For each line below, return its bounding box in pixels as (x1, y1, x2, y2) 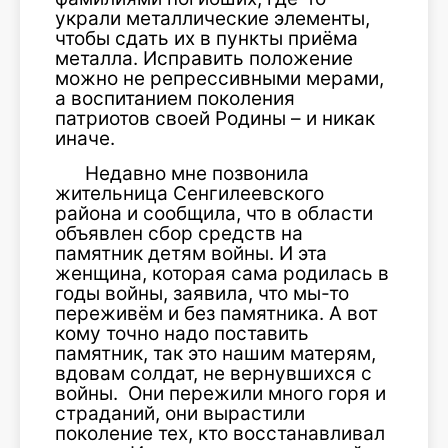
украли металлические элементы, (55, 7, 370, 30)
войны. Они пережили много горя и (55, 382, 386, 405)
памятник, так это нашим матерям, (55, 342, 376, 365)
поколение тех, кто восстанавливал (55, 422, 385, 445)
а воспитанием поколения (55, 87, 295, 110)
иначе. (55, 127, 115, 150)
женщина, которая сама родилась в (55, 262, 389, 285)
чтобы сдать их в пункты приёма (55, 27, 358, 50)
